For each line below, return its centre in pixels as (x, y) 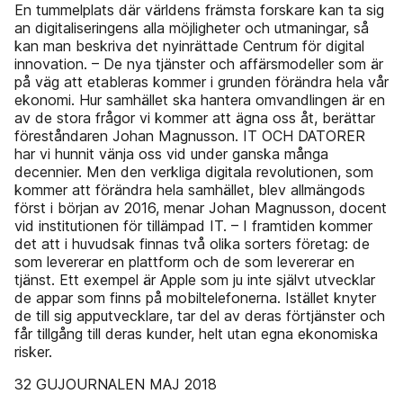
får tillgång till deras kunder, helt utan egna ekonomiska (196, 334)
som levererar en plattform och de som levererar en (184, 262)
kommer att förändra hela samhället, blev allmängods (190, 190)
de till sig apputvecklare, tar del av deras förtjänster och (200, 316)
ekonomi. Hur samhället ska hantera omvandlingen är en (200, 100)
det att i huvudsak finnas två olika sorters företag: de (192, 244)
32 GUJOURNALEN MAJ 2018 (116, 384)
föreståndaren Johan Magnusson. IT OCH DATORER (190, 136)
